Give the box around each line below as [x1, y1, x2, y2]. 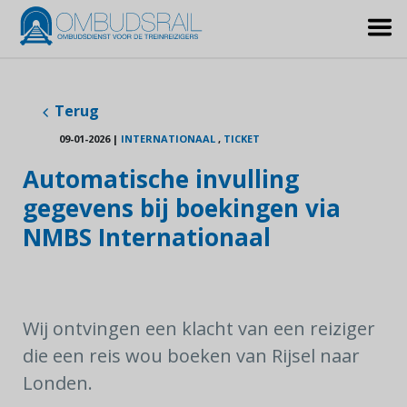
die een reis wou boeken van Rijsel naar [23, 343, 360, 368]
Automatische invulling [23, 163, 299, 195]
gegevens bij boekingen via [23, 192, 341, 224]
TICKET [223, 132, 260, 145]
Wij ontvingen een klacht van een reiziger [23, 316, 375, 341]
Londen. [23, 371, 93, 395]
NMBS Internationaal [23, 221, 271, 253]
